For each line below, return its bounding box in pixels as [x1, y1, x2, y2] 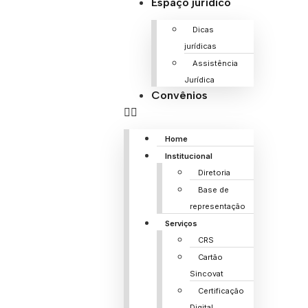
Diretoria [197, 168, 230, 177]
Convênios [151, 89, 208, 102]
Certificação [197, 286, 244, 296]
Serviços [164, 219, 197, 228]
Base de [197, 185, 229, 195]
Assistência [192, 58, 238, 68]
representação [189, 201, 245, 211]
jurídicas [184, 41, 217, 51]
